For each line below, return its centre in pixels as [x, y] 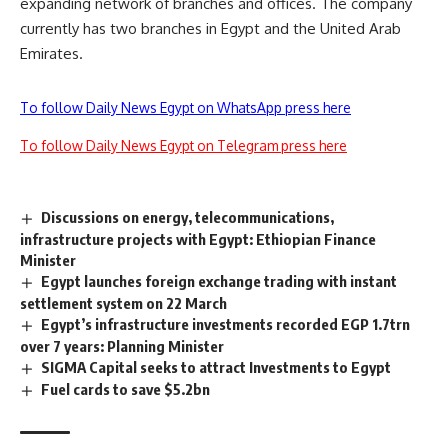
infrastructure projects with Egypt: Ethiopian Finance [198, 239]
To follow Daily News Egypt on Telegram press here [183, 146]
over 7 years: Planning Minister [122, 345]
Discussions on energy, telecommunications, [188, 217]
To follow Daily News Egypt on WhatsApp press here [185, 108]
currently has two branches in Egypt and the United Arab [210, 29]
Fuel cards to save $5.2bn [126, 388]
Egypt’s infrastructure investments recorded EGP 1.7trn [226, 323]
